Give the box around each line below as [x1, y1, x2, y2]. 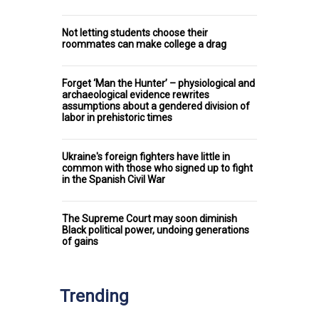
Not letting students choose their [62, 27, 208, 39]
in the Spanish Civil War [62, 174, 165, 186]
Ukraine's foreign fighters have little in [62, 151, 230, 163]
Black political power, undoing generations [62, 224, 249, 236]
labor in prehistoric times [62, 112, 172, 124]
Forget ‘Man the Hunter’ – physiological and [62, 78, 255, 90]
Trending [60, 286, 129, 307]
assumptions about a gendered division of [62, 100, 250, 113]
